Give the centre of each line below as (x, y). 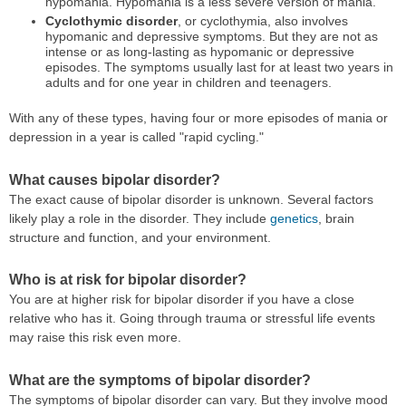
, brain (336, 218)
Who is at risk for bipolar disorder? (128, 280)
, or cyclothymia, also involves (262, 21)
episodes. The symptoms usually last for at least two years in (219, 68)
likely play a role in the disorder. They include (140, 218)
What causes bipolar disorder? (115, 179)
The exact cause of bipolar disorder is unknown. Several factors (191, 199)
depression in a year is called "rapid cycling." (136, 137)
